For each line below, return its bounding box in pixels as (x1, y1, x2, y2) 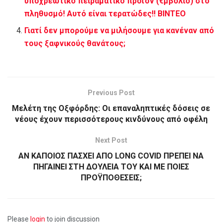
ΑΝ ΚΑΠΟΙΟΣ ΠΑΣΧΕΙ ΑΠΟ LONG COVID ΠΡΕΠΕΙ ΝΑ (18, 151, 204, 161)
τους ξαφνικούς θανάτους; (24, 38, 126, 48)
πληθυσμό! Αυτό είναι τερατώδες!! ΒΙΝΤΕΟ (24, 8, 186, 18)
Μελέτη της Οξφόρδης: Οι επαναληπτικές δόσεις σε (12, 103, 210, 113)
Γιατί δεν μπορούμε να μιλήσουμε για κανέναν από (24, 25, 215, 35)
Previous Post (87, 88, 135, 97)
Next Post (95, 136, 127, 144)
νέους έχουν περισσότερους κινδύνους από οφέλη (14, 114, 208, 124)
